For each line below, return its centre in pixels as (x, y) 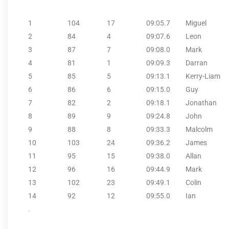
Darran (197, 63)
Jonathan (201, 102)
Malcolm (199, 129)
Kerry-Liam (203, 76)
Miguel (196, 23)
